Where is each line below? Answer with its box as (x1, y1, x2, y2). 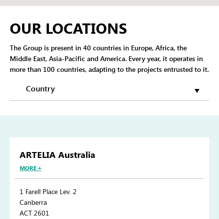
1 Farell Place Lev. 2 (20, 187, 77, 197)
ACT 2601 (20, 208, 49, 218)
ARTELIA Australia (20, 149, 95, 161)
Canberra (20, 197, 47, 207)
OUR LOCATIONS (10, 18, 127, 38)
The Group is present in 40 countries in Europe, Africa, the (10, 43, 187, 52)
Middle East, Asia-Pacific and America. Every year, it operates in (10, 54, 203, 63)
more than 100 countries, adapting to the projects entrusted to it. (10, 65, 209, 74)
